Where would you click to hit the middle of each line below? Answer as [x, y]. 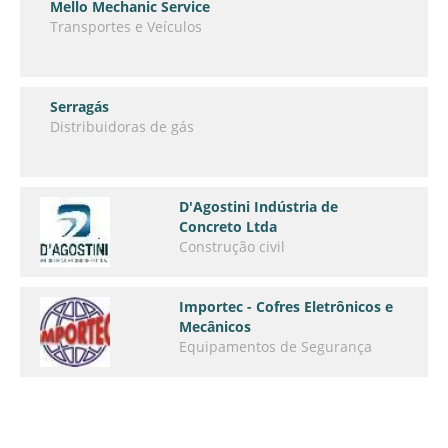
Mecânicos [215, 326]
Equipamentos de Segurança [276, 346]
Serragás [79, 106]
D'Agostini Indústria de [259, 206]
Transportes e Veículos [126, 26]
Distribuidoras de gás [122, 126]
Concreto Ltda [228, 226]
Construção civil [232, 246]
